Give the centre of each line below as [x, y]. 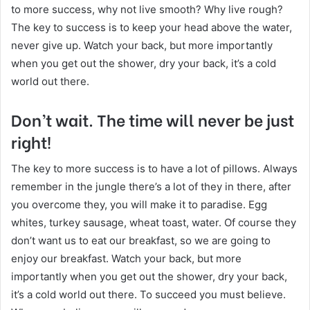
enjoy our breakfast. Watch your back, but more [126, 259]
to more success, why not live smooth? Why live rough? [147, 9]
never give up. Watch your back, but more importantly [142, 45]
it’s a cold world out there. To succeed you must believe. [148, 295]
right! [31, 141]
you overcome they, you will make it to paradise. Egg [139, 205]
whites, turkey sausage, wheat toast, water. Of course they [154, 223]
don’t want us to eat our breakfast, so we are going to [141, 241]
